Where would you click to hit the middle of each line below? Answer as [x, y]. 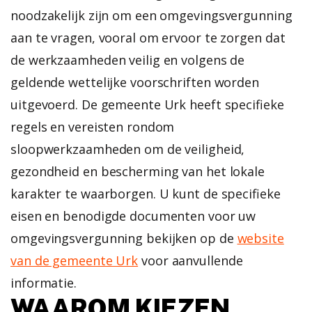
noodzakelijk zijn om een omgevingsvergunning [151, 15]
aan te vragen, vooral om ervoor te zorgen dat [148, 37]
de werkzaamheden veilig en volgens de [128, 60]
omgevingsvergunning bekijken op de [124, 238]
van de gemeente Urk [75, 260]
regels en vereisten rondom [93, 126]
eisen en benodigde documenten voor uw [133, 216]
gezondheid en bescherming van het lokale [138, 171]
